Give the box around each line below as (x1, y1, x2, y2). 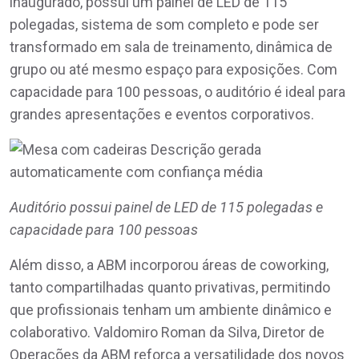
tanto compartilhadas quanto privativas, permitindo (10, 278, 330, 296)
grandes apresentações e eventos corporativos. (10, 105, 314, 123)
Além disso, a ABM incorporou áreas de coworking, (10, 256, 329, 273)
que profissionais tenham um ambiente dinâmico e (10, 301, 332, 318)
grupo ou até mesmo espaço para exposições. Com (10, 60, 337, 78)
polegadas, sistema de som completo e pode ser (10, 15, 319, 33)
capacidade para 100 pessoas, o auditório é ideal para (10, 83, 345, 100)
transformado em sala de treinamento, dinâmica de (10, 38, 333, 55)
